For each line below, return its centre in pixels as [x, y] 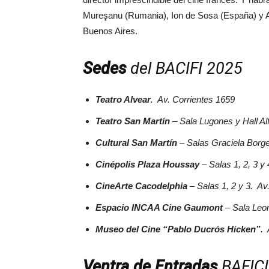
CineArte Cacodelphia [141, 186]
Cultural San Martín [136, 142]
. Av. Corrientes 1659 [193, 99]
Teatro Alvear [123, 99]
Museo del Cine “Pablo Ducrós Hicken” [178, 229]
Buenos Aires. [110, 31]
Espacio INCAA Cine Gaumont [159, 207]
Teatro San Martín [133, 121]
